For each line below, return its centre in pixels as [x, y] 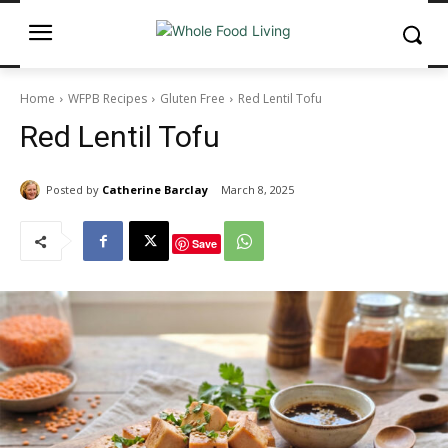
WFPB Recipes [107, 98]
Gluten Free [192, 98]
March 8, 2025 [257, 190]
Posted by [72, 189]
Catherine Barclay [155, 189]
